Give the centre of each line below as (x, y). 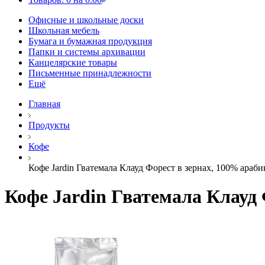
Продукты (49, 125)
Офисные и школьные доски (86, 20)
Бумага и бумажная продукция (90, 41)
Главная (44, 104)
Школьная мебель (64, 30)
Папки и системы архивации (87, 52)
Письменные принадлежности (90, 73)
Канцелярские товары (73, 62)
